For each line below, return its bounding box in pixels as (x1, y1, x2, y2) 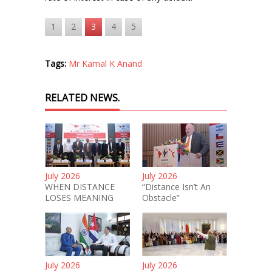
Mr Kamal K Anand (69, 58, 142, 69)
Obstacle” (142, 192, 180, 203)
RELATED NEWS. (45, 91, 120, 104)
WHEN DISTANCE (45, 181, 115, 192)
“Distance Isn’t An (142, 181, 211, 192)
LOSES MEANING (45, 192, 114, 203)
